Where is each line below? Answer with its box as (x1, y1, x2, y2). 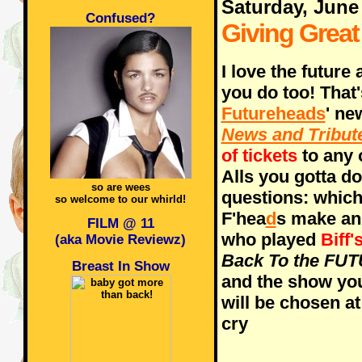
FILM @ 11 (86, 216, 154, 231)
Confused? (86, 11, 155, 26)
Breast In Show (71, 259, 170, 274)
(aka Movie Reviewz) (55, 232, 186, 247)
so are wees (90, 181, 150, 193)
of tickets (221, 145, 297, 166)
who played (221, 229, 321, 250)
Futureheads (221, 103, 326, 124)
